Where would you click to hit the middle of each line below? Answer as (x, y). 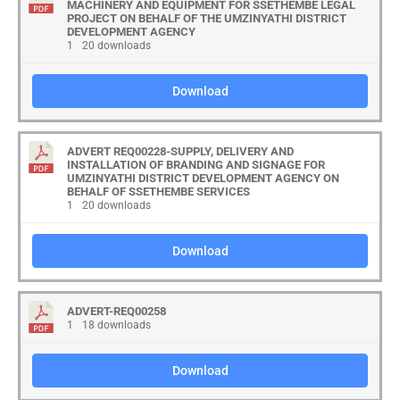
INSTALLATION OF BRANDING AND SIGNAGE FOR (196, 165)
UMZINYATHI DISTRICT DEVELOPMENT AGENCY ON (203, 178)
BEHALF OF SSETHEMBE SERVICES (158, 192)
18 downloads (115, 325)
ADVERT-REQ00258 (117, 311)
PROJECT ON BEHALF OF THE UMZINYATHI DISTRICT (207, 18)
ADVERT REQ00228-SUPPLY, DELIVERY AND (180, 151)
